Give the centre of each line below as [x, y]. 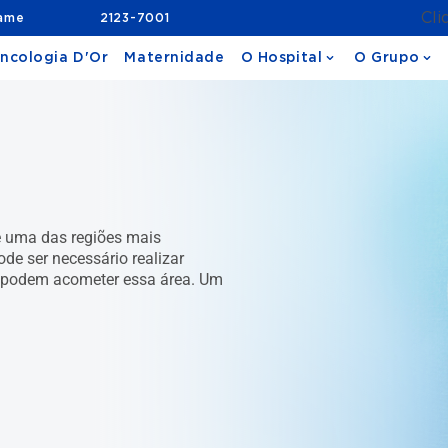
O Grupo [387, 58]
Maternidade [174, 58]
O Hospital [281, 58]
